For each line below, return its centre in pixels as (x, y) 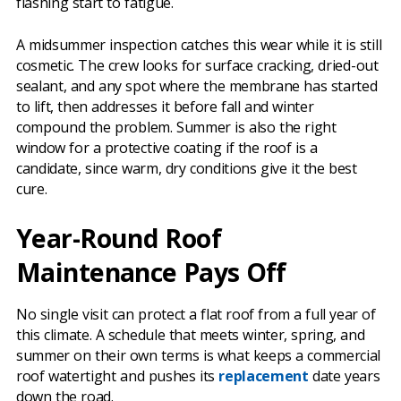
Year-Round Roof (119, 239)
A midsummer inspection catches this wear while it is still (199, 45)
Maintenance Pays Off (151, 273)
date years (344, 376)
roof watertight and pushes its (118, 376)
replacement (264, 376)
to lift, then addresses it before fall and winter (165, 107)
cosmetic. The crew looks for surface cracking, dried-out (197, 66)
